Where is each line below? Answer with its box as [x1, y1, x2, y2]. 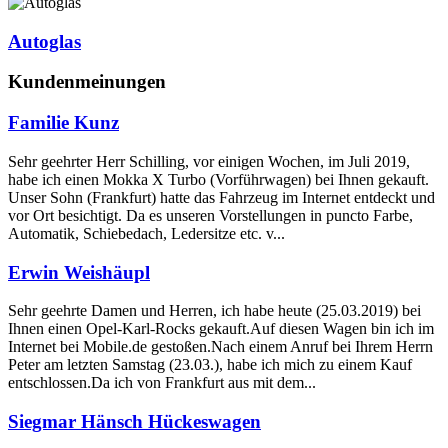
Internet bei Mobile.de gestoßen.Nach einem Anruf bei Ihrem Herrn [8, 338, 433, 356]
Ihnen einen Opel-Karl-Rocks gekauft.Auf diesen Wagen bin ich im [8, 320, 434, 338]
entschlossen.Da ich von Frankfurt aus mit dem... [8, 374, 316, 392]
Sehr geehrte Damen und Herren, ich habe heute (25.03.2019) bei [8, 302, 421, 320]
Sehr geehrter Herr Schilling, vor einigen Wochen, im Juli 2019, [8, 152, 410, 170]
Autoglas [8, 30, 81, 52]
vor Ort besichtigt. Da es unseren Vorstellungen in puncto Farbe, [8, 206, 413, 224]
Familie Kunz [8, 112, 119, 134]
